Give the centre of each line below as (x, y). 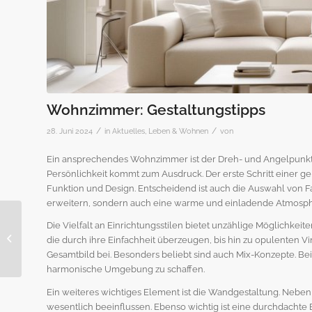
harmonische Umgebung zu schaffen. (126, 270)
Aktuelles (128, 131)
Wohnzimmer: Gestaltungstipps (156, 110)
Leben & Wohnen (178, 131)
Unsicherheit (52, 239)
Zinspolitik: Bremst (63, 224)
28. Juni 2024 (70, 131)
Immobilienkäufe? (62, 253)
